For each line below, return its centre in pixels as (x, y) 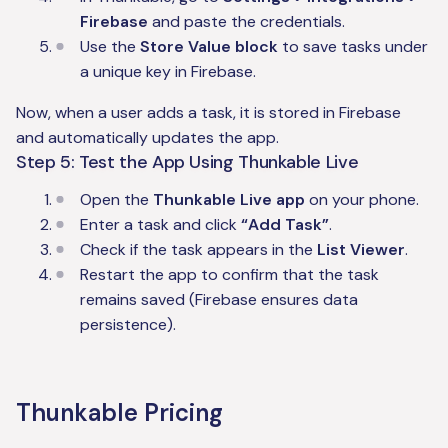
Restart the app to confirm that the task (229, 275)
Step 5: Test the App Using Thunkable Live (187, 162)
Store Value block (209, 47)
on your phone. (362, 200)
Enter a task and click (160, 225)
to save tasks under (353, 47)
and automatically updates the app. (147, 138)
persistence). (128, 325)
